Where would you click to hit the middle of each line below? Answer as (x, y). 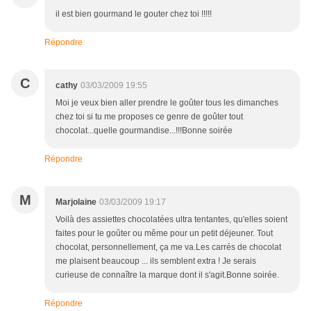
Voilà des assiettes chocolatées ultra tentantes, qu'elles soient (171, 220)
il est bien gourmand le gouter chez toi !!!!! (134, 14)
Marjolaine (76, 202)
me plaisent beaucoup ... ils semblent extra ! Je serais (156, 261)
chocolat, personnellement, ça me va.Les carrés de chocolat (168, 247)
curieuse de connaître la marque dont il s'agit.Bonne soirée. (167, 275)
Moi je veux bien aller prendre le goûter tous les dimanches (167, 103)
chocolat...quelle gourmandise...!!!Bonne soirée (144, 131)
